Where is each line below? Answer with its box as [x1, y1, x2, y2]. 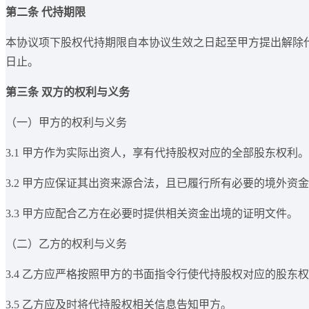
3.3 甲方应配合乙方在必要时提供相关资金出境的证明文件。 [6, 208, 298, 220]
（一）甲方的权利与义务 [6, 117, 127, 129]
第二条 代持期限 [6, 6, 86, 19]
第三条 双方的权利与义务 [6, 86, 130, 99]
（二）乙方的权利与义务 [6, 238, 127, 250]
